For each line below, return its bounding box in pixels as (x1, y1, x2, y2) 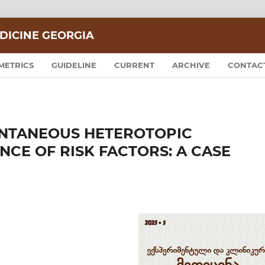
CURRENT (114, 60, 154, 70)
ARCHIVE (172, 60, 210, 70)
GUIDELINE (51, 60, 96, 70)
